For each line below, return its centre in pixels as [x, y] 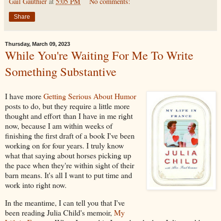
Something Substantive [61, 72]
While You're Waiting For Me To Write [99, 55]
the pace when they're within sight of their [70, 165]
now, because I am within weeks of [59, 126]
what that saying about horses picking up [68, 155]
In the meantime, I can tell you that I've [65, 203]
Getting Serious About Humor [90, 96]
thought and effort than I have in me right [69, 116]
